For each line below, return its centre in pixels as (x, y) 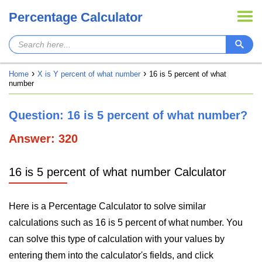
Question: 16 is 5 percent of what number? (128, 115)
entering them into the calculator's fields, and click (111, 255)
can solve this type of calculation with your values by (117, 239)
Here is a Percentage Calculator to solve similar (107, 206)
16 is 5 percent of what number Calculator (118, 172)
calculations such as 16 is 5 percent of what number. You (126, 223)
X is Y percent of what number (89, 74)
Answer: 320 (43, 139)
